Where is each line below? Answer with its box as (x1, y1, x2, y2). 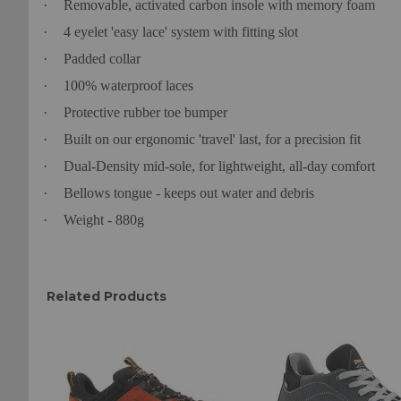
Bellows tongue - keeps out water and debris (64, 185, 314, 201)
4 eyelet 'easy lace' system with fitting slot (64, 24, 298, 40)
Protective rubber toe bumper (64, 105, 227, 121)
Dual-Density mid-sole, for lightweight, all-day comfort (64, 158, 375, 175)
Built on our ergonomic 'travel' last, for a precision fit (64, 132, 361, 148)
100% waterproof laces (64, 78, 193, 94)
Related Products (47, 288, 166, 305)
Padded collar (64, 51, 141, 67)
